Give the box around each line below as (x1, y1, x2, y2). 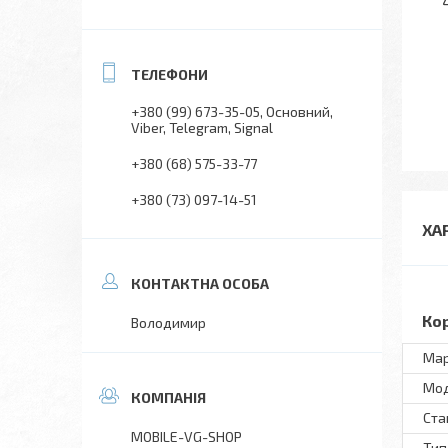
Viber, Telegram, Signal (131, 119, 273, 136)
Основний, (266, 103, 333, 120)
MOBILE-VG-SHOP (131, 428, 242, 445)
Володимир (131, 314, 206, 331)
